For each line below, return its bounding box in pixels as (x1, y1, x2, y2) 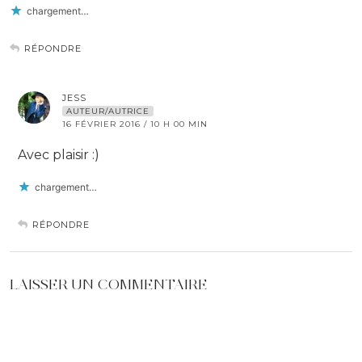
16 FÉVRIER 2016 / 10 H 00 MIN (62, 119, 208, 130)
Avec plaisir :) (18, 147, 99, 163)
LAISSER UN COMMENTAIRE (10, 276, 208, 294)
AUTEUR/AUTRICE (66, 106, 149, 117)
